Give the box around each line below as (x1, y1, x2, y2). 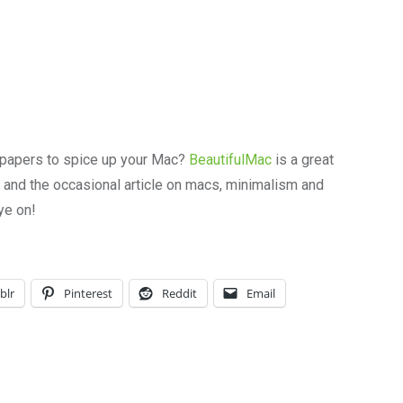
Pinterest (64, 285, 112, 301)
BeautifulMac (189, 151, 272, 168)
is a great (272, 151, 334, 168)
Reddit (162, 285, 197, 301)
